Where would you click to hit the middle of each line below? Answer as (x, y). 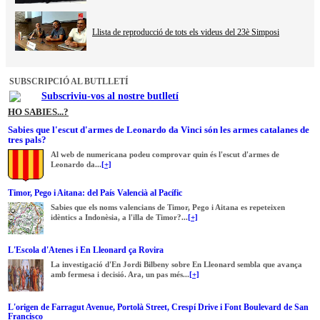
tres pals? (27, 139)
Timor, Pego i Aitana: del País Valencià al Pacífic (95, 192)
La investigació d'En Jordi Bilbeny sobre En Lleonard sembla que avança (176, 264)
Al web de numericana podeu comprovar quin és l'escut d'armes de (165, 154)
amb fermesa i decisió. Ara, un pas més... (120, 274)
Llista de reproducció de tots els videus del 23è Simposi (186, 32)
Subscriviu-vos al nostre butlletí (110, 96)
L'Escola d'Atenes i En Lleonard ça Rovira (86, 250)
